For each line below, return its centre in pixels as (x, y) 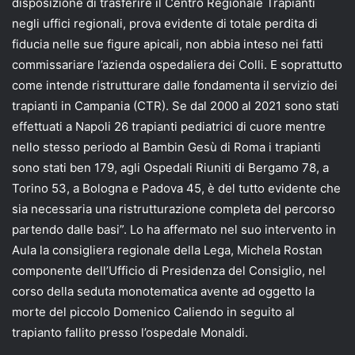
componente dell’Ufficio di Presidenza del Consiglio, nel (169, 270)
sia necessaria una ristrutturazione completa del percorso (174, 208)
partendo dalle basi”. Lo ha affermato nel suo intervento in (174, 229)
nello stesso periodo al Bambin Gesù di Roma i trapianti (166, 147)
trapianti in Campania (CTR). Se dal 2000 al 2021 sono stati (176, 105)
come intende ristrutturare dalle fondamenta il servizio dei (175, 85)
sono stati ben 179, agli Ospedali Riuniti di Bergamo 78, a (170, 167)
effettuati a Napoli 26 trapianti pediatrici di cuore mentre (169, 126)
